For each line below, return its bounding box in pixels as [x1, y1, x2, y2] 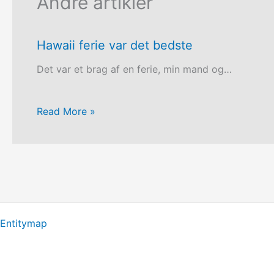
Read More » [37, 105, 95, 117]
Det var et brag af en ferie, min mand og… [37, 63, 232, 76]
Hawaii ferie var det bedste [37, 38, 193, 53]
